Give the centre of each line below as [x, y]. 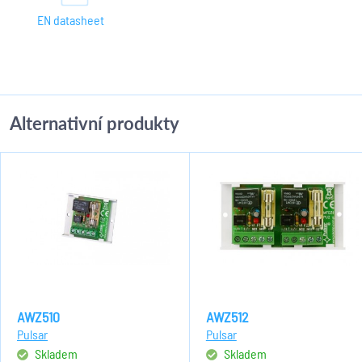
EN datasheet [70, 20]
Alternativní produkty [95, 123]
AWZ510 [38, 317]
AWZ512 [227, 317]
